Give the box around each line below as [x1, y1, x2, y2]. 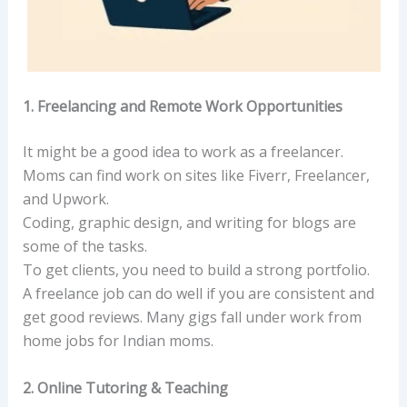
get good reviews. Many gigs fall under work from [22, 307, 362, 328]
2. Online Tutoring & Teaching [22, 377, 228, 398]
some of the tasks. [22, 236, 147, 257]
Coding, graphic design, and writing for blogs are [22, 213, 356, 233]
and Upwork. [22, 189, 109, 210]
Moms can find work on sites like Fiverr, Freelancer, [22, 165, 370, 186]
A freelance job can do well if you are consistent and [22, 283, 374, 304]
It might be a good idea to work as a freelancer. [22, 142, 343, 163]
